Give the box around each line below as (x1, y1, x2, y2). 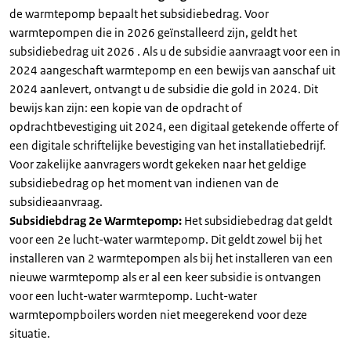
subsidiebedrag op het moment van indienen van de (9, 175, 279, 190)
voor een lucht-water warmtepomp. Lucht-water (9, 288, 257, 303)
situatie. (9, 326, 50, 341)
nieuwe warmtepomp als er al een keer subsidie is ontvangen (9, 270, 321, 284)
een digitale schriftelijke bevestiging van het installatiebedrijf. (9, 138, 326, 153)
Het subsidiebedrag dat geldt (184, 213, 332, 228)
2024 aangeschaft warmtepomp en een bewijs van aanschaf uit (9, 63, 335, 78)
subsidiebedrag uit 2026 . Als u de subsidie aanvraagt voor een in (9, 44, 341, 59)
